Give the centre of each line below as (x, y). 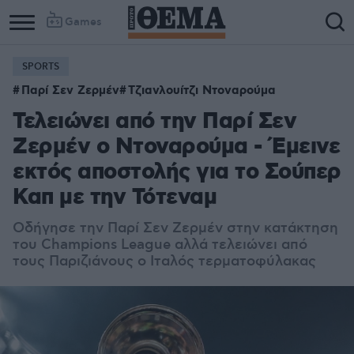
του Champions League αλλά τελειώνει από (160, 245)
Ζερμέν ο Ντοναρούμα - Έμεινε (176, 147)
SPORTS (41, 67)
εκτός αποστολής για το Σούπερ (177, 173)
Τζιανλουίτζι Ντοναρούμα (202, 91)
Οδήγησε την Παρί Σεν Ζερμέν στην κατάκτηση (175, 228)
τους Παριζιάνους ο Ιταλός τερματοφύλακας (164, 262)
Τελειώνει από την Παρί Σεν (154, 122)
